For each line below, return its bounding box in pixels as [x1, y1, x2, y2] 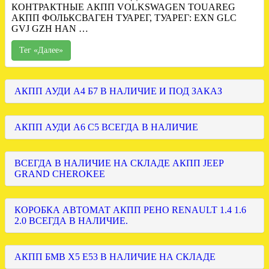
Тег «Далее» [19, 46, 63, 55]
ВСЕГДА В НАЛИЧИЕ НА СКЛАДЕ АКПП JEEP [14, 158, 223, 169]
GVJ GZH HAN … [11, 23, 88, 34]
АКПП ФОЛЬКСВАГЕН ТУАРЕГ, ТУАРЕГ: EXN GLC [11, 13, 237, 23]
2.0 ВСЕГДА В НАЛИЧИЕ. [14, 216, 128, 226]
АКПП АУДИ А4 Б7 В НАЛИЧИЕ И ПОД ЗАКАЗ [14, 86, 222, 97]
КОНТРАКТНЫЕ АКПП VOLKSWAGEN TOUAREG [11, 2, 235, 13]
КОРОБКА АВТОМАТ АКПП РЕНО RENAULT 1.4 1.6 [14, 205, 246, 216]
